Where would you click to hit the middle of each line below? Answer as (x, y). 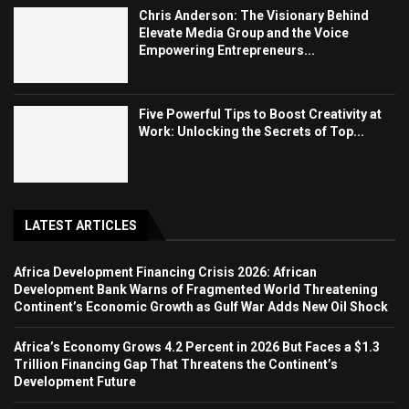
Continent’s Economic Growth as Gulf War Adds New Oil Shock (201, 307)
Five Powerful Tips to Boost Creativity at (261, 115)
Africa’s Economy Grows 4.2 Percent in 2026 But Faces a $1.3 (197, 347)
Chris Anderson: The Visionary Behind (254, 15)
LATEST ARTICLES (81, 226)
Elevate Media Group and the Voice (244, 32)
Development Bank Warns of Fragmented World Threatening (196, 290)
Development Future (75, 382)
